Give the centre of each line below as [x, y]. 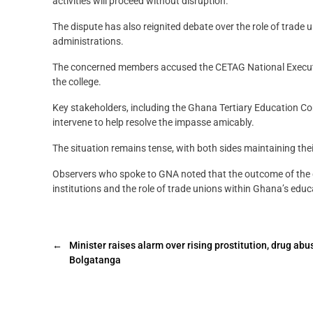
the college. [77, 82]
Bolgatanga [95, 260]
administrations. [88, 42]
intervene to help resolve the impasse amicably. [153, 123]
